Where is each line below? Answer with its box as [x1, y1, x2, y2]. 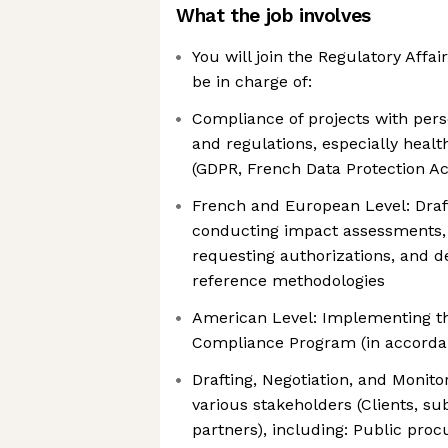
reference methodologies [192, 271, 385, 290]
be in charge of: [192, 72, 312, 91]
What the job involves [176, 4, 371, 27]
